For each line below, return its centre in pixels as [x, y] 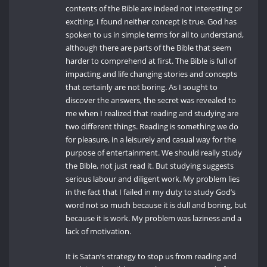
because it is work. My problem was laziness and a [154, 218]
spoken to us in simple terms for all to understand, [155, 35]
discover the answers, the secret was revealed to [151, 100]
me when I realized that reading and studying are [152, 114]
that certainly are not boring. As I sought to [142, 87]
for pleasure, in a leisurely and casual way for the [151, 140]
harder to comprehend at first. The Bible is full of [151, 61]
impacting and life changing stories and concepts [152, 74]
